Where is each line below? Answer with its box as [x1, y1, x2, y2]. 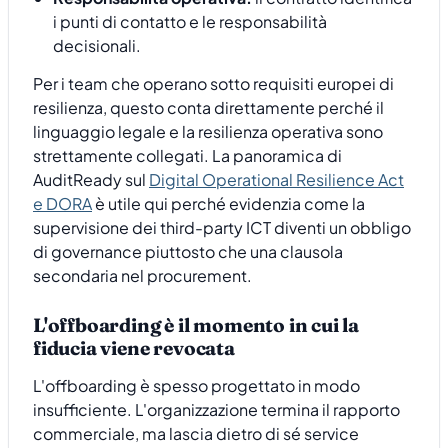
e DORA [33, 193, 92, 215]
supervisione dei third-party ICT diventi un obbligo [33, 217, 411, 239]
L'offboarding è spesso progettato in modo [33, 375, 360, 397]
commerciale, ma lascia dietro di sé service [33, 423, 359, 445]
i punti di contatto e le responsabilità [53, 10, 327, 32]
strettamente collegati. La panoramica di [33, 145, 342, 167]
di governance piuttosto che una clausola [33, 241, 343, 263]
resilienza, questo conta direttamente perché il [33, 97, 384, 119]
